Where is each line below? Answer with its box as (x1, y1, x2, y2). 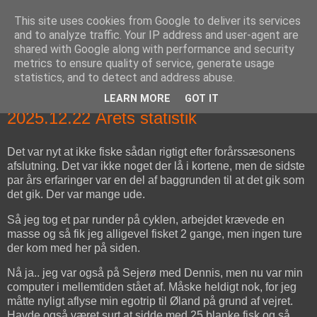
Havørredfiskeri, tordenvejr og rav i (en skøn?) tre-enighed (7, 64, 296, 76)
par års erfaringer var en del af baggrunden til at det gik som (7, 173, 304, 186)
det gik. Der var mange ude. (7, 188, 145, 200)
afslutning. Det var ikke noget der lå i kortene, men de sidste (7, 159, 305, 172)
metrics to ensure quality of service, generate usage (14, 57, 275, 70)
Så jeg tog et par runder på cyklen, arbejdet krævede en (7, 213, 284, 226)
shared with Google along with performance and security (14, 42, 294, 56)
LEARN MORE (104, 93, 171, 105)
